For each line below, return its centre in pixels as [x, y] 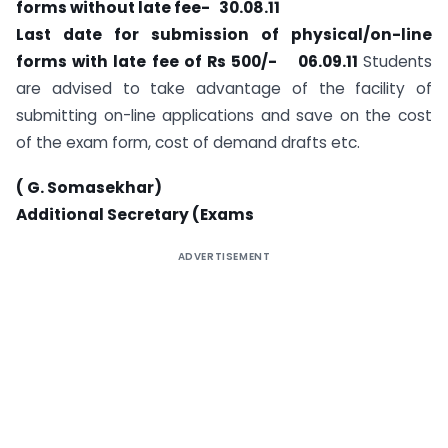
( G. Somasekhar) [89, 187]
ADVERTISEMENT [224, 256]
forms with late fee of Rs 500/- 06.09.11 [189, 62]
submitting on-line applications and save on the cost [224, 116]
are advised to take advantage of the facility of [224, 89]
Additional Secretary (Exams [135, 214]
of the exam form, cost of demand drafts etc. [188, 143]
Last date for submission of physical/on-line [224, 35]
